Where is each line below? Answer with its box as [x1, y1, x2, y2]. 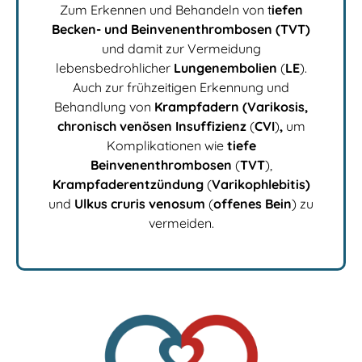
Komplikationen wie [106, 137, 227, 154]
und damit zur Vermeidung [101, 40, 261, 57]
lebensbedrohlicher [55, 59, 174, 76]
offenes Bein [213, 195, 292, 212]
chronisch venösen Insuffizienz [57, 117, 250, 134]
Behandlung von [54, 98, 154, 115]
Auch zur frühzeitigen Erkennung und [73, 78, 289, 95]
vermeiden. [148, 214, 214, 231]
